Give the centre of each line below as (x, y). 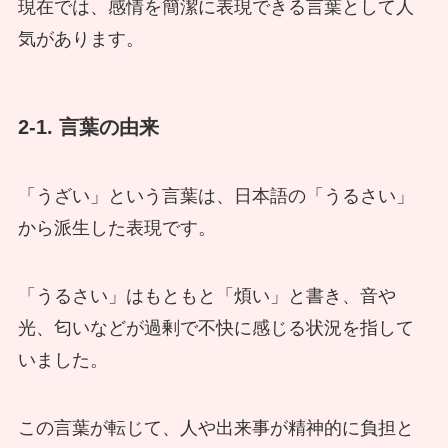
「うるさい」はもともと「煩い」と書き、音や (206, 296)
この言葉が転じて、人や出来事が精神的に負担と (215, 428)
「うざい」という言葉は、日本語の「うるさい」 (215, 196)
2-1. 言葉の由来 (88, 127)
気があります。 (80, 38)
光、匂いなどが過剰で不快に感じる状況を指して (215, 328)
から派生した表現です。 (116, 228)
